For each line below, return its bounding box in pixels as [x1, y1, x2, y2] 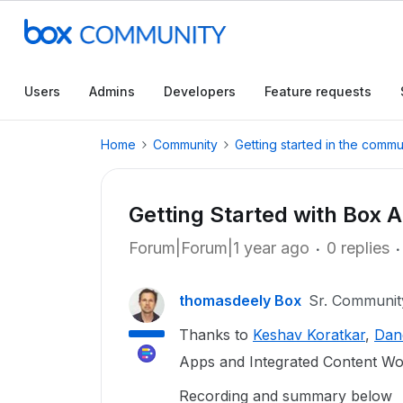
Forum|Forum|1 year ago [129, 238, 309, 257]
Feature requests [264, 84, 372, 99]
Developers [164, 84, 236, 99]
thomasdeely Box [179, 291, 301, 309]
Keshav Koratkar [253, 326, 365, 344]
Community [153, 137, 218, 152]
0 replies [327, 238, 390, 257]
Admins [89, 84, 135, 99]
